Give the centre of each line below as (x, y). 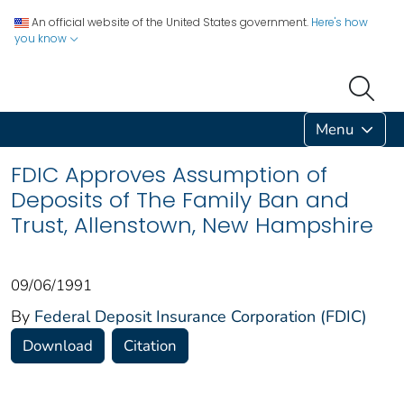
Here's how (340, 22)
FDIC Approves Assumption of (169, 174)
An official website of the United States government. (170, 22)
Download (58, 345)
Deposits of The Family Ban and (180, 199)
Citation (150, 345)
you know (42, 38)
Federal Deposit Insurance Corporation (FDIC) (201, 316)
